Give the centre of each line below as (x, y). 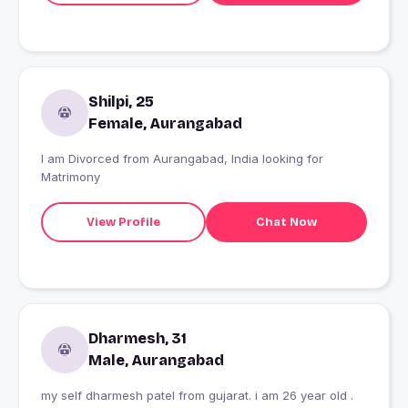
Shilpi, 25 (121, 102)
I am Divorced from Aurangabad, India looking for (182, 159)
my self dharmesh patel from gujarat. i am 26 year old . (197, 396)
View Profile (123, 222)
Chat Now (286, 222)
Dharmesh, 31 (138, 339)
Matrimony (71, 177)
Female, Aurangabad (165, 124)
